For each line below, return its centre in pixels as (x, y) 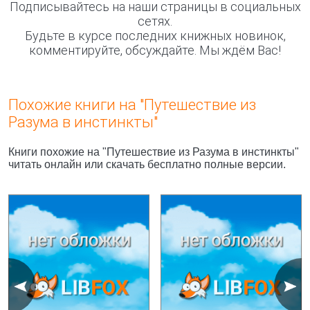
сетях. (155, 21)
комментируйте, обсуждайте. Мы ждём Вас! (155, 50)
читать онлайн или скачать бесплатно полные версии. (147, 164)
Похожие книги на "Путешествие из (132, 105)
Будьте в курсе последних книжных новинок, (155, 36)
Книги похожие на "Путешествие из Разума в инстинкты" (154, 152)
